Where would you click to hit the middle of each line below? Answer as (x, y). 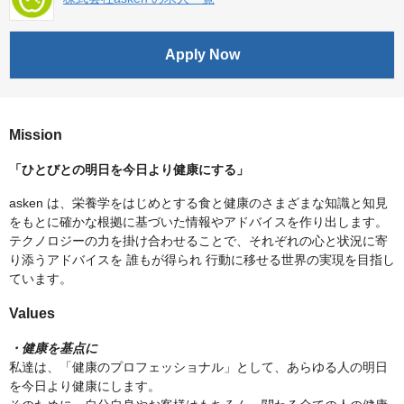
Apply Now (202, 55)
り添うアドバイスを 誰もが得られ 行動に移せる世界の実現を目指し (202, 260)
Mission (36, 135)
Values (32, 314)
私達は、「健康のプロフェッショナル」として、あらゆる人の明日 (198, 367)
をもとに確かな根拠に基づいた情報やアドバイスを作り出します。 (198, 222)
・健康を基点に (53, 349)
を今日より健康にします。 (85, 386)
